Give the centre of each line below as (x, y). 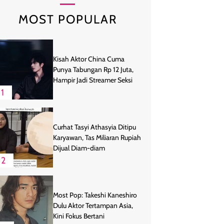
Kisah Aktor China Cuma (89, 59)
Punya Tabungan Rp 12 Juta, (93, 69)
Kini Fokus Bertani (79, 216)
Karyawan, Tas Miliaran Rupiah (97, 137)
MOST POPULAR (67, 19)
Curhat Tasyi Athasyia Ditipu (94, 127)
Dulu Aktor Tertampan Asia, (93, 205)
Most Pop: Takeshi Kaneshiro (95, 195)
